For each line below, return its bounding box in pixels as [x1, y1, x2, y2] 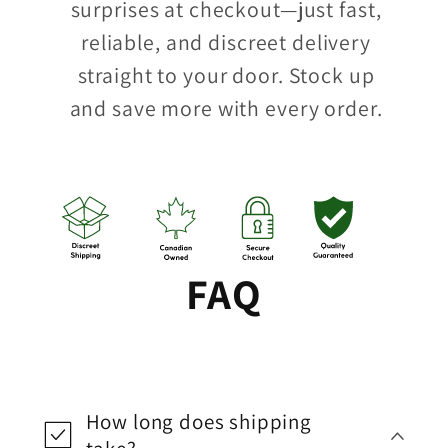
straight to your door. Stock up [77, 60, 375, 89]
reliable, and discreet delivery [81, 27, 371, 56]
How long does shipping [85, 407, 312, 435]
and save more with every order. [69, 93, 383, 122]
